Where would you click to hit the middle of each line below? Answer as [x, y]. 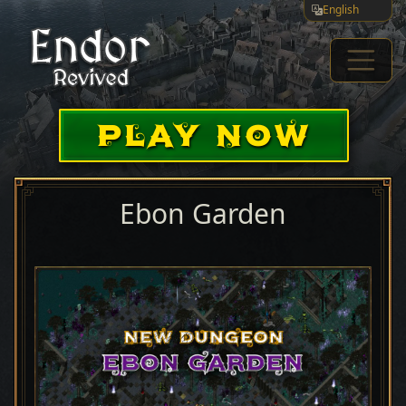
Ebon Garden [203, 213]
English [341, 10]
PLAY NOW [203, 133]
